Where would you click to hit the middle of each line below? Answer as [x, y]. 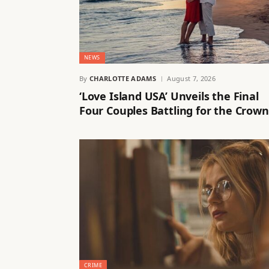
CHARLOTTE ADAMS [123, 79]
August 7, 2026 [191, 79]
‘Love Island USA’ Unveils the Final [169, 96]
